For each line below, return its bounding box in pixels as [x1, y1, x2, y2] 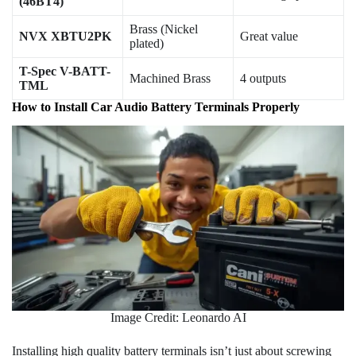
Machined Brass [130, 71, 211, 85]
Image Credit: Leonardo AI [110, 311, 246, 325]
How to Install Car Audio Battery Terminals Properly [12, 99, 300, 114]
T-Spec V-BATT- [19, 64, 110, 78]
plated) [130, 36, 164, 50]
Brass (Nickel [130, 21, 198, 36]
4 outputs [240, 71, 286, 85]
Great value [240, 29, 298, 43]
